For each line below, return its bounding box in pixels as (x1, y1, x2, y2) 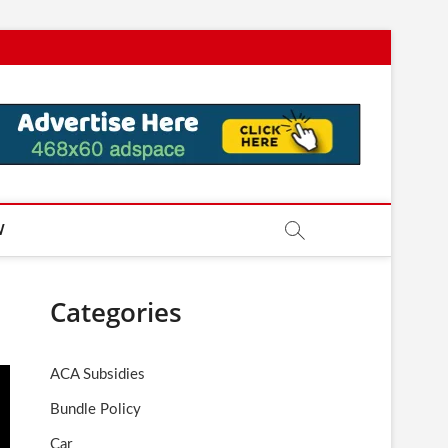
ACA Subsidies (50, 367, 145, 382)
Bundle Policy (50, 402, 141, 417)
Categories (50, 294, 182, 330)
